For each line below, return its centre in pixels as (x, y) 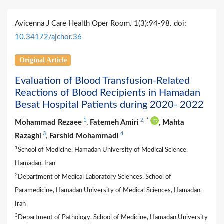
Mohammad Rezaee (48, 122)
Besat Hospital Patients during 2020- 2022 (109, 105)
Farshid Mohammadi (84, 136)
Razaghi (28, 136)
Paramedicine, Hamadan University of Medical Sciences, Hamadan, (108, 190)
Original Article (43, 60)
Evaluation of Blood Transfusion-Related (102, 81)
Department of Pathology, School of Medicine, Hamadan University (113, 217)
